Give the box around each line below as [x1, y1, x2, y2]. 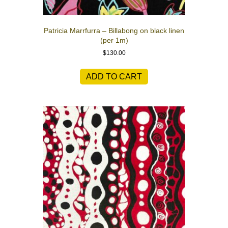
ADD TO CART [86, 72, 142, 81]
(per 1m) [100, 36, 128, 45]
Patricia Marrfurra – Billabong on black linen [44, 26, 184, 35]
